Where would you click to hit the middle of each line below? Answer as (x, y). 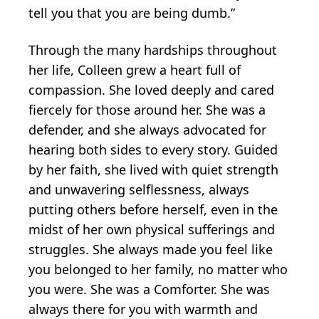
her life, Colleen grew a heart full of (135, 69)
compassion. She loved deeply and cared (151, 89)
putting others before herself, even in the (153, 209)
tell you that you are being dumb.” (132, 12)
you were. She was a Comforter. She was (149, 289)
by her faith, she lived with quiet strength (153, 169)
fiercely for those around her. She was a (147, 109)
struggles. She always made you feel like (151, 249)
